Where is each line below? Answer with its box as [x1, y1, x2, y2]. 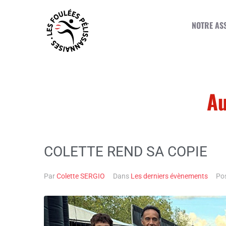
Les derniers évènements [131, 172, 208, 181]
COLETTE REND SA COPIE [44, 143, 207, 160]
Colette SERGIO [56, 172, 105, 181]
